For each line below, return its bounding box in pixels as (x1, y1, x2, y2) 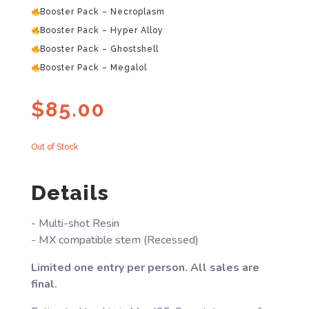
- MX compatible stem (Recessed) (30, 232, 199, 248)
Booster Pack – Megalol (40, 63, 148, 73)
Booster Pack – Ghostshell (40, 44, 159, 54)
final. (30, 277, 57, 292)
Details (30, 181, 109, 206)
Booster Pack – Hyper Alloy (40, 26, 164, 36)
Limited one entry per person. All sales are (30, 260, 259, 276)
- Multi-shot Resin (30, 216, 119, 232)
